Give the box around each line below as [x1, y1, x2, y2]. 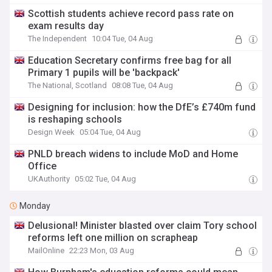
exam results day [28, 20, 104, 32]
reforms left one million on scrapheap [28, 232, 199, 243]
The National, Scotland [28, 81, 107, 90]
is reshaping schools [28, 114, 123, 125]
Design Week [28, 127, 75, 137]
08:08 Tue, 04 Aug [112, 81, 174, 90]
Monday [19, 201, 50, 211]
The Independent [28, 34, 87, 43]
